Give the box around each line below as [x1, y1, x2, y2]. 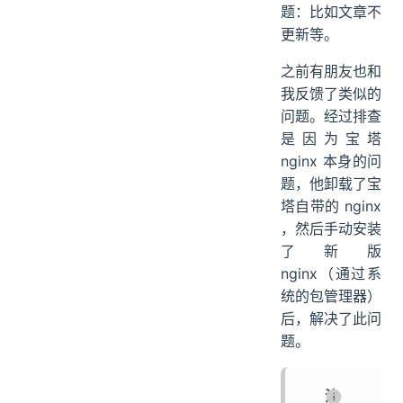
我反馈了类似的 [281, 85, 381, 103]
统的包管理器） [281, 287, 381, 306]
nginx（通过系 [281, 264, 381, 283]
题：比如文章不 [281, 3, 381, 22]
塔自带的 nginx [281, 197, 381, 216]
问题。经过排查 [281, 107, 381, 126]
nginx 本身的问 [281, 152, 381, 171]
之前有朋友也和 [281, 62, 381, 81]
